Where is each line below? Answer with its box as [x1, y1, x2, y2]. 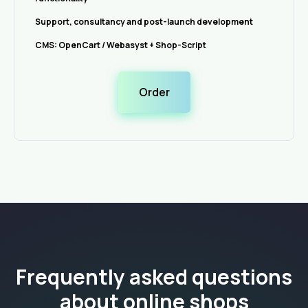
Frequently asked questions [16, 262, 292, 291]
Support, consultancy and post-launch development [35, 15, 253, 27]
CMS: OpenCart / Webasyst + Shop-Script [35, 38, 206, 51]
